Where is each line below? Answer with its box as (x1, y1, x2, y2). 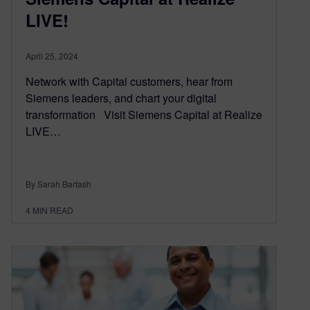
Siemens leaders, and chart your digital (26, 89, 217, 106)
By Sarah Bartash (26, 177, 91, 190)
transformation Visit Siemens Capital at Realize (26, 106, 262, 122)
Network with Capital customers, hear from (26, 73, 232, 89)
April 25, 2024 (26, 49, 78, 62)
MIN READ (33, 203, 73, 216)
